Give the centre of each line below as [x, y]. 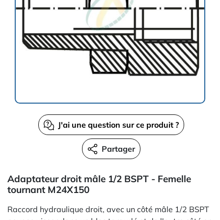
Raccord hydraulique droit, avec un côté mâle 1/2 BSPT [108, 209]
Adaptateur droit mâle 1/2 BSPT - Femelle [99, 179]
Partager [118, 149]
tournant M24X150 [48, 190]
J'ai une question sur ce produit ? [118, 125]
